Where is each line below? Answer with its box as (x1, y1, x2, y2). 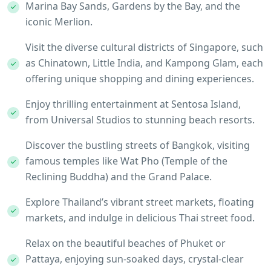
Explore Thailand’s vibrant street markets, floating (25, 195, 254, 209)
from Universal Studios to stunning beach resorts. (25, 113, 255, 126)
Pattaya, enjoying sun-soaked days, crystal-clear (25, 252, 244, 266)
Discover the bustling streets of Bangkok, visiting (25, 139, 250, 152)
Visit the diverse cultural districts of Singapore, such (25, 41, 263, 54)
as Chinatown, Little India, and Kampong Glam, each (25, 56, 263, 70)
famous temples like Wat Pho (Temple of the (25, 154, 227, 168)
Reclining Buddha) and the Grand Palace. (25, 170, 212, 183)
